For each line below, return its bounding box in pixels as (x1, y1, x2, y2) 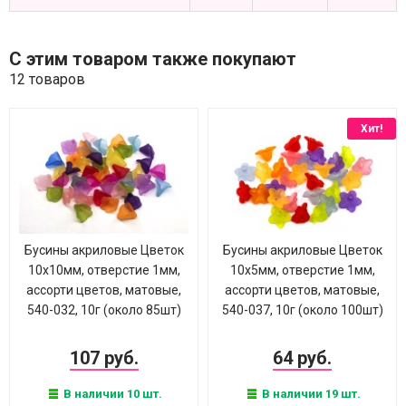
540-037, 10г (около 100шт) (221, 303, 383, 317)
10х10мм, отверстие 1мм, (27, 263, 180, 277)
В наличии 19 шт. (258, 387, 361, 401)
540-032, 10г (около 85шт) (26, 303, 181, 317)
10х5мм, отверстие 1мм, (229, 263, 375, 277)
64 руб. (273, 347, 332, 369)
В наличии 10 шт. (60, 387, 162, 401)
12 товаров (9, 71, 85, 88)
